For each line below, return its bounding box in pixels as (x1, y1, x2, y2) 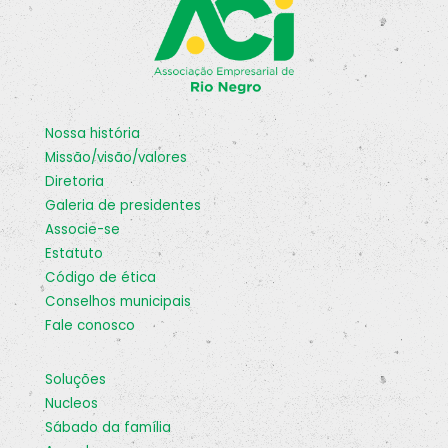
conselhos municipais (56, 292, 191, 312)
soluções (53, 370, 106, 390)
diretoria (55, 172, 104, 192)
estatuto (52, 244, 103, 264)
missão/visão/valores (56, 148, 187, 168)
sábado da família (53, 418, 171, 438)
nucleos (54, 394, 98, 414)
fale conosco (52, 316, 135, 336)
